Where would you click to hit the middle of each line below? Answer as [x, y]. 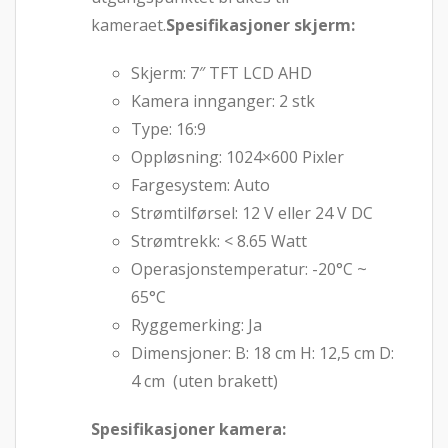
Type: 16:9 [168, 128]
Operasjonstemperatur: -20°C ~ [249, 268]
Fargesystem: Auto [200, 184]
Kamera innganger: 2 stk [223, 100]
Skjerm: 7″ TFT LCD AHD [221, 72]
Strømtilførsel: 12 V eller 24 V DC [252, 212]
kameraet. [128, 24]
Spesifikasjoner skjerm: [260, 24]
